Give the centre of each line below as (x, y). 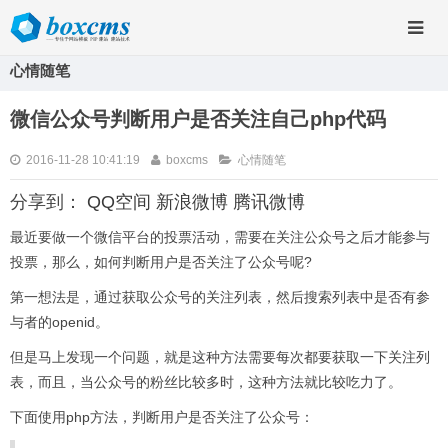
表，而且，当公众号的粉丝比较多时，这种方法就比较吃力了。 (206, 382)
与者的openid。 (59, 322)
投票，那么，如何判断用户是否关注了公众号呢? (161, 262)
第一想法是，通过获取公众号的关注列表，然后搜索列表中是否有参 (220, 297)
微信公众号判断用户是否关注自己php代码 (198, 119)
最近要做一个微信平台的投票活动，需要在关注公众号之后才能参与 (220, 237)
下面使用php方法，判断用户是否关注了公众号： (162, 417)
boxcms (187, 160)
